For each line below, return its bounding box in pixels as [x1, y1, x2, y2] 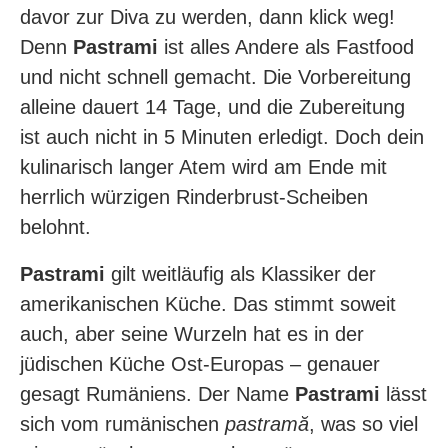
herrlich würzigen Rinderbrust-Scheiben [20, 186, 368, 208]
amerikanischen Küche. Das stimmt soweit [20, 293, 396, 315]
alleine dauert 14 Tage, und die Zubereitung [20, 96, 405, 118]
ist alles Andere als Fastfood [158, 36, 414, 58]
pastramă [225, 413, 309, 435]
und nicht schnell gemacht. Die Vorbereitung [20, 66, 411, 88]
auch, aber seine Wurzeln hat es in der [20, 323, 364, 345]
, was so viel [309, 413, 418, 435]
